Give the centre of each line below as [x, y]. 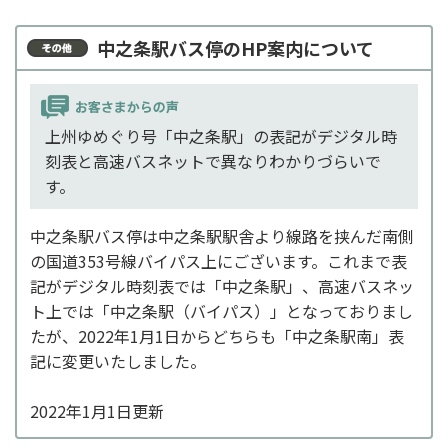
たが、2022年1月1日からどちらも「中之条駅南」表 [217, 336]
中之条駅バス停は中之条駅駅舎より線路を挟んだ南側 [222, 236]
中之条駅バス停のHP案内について [235, 48]
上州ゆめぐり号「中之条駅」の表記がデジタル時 [221, 136]
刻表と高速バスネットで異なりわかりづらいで [213, 161]
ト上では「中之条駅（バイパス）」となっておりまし [221, 311]
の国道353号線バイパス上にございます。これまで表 [218, 261]
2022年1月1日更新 [97, 411]
